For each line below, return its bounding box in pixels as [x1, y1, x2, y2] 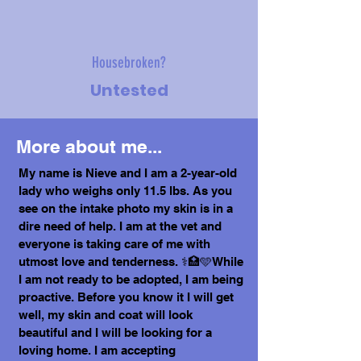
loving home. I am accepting [19, 343, 176, 357]
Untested [89, 79, 168, 102]
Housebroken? [92, 53, 166, 72]
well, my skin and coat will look [19, 308, 193, 322]
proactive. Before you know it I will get [19, 290, 234, 304]
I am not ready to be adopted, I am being [19, 272, 243, 286]
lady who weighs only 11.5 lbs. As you [19, 184, 232, 197]
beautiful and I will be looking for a [19, 326, 212, 339]
